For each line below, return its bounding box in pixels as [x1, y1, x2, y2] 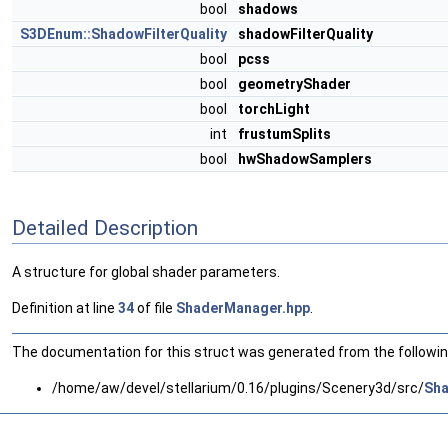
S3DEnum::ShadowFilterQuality [20, 26, 227, 42]
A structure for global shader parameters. [12, 264, 280, 281]
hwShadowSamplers [238, 151, 372, 167]
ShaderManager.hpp [176, 300, 310, 317]
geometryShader [238, 76, 351, 92]
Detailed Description [12, 215, 198, 240]
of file [134, 300, 176, 317]
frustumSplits [238, 126, 331, 142]
